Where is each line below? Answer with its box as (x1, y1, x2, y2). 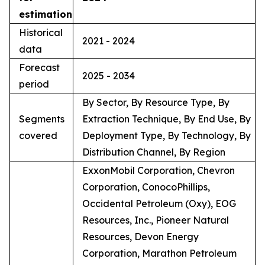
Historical (19, 26, 63, 38)
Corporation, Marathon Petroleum (82, 247, 237, 259)
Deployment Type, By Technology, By (82, 129, 251, 141)
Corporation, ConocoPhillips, (82, 180, 210, 193)
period (19, 77, 49, 90)
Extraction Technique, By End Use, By (82, 112, 251, 125)
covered (19, 129, 57, 141)
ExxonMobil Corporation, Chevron (82, 164, 235, 176)
